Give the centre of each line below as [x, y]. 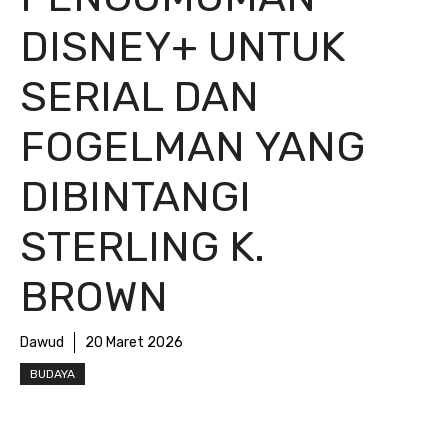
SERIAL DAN [139, 97]
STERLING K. [142, 247]
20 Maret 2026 [134, 342]
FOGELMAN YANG [192, 147]
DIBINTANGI [135, 197]
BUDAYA [52, 374]
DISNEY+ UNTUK [182, 47]
